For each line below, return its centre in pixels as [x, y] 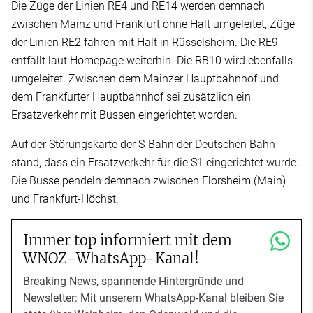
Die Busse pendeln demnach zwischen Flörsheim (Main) [148, 181]
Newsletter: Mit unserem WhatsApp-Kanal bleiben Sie [153, 298]
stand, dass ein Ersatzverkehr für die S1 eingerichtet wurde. [155, 163]
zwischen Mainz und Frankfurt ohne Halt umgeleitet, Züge [153, 24]
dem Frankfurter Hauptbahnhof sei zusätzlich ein [131, 97]
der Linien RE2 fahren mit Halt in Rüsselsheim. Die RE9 [145, 43]
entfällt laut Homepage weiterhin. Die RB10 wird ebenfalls [152, 61]
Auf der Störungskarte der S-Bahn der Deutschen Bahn [143, 145]
